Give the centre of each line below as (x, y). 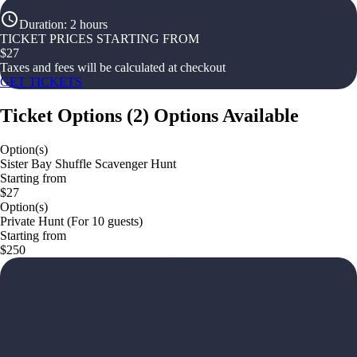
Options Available (226, 115)
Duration (41, 24)
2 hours (89, 24)
